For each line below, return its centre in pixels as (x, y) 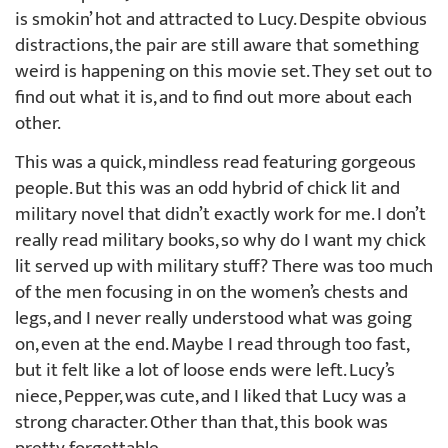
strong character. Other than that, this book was (201, 422)
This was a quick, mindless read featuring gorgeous (215, 162)
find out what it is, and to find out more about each (213, 97)
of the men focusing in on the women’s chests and (211, 292)
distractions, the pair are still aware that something (217, 45)
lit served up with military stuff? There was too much (224, 266)
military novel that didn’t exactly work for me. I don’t (220, 214)
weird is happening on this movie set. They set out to (223, 71)
